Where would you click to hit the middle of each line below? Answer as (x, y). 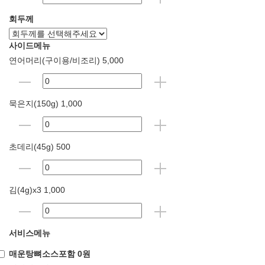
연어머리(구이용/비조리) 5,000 (66, 60)
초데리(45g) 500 (40, 146)
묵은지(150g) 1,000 (46, 103)
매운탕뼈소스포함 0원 (50, 253)
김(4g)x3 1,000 (37, 190)
